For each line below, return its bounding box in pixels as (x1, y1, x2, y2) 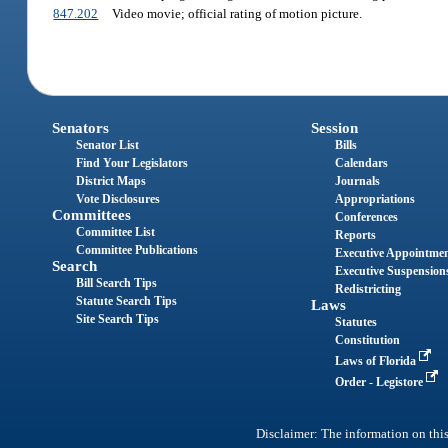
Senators (52, 119, 110, 136)
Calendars (334, 155, 388, 170)
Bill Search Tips (76, 275, 158, 290)
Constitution (334, 332, 400, 347)
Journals (334, 173, 380, 188)
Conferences (334, 209, 398, 224)
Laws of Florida (334, 353, 419, 368)
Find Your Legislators (76, 155, 189, 170)
